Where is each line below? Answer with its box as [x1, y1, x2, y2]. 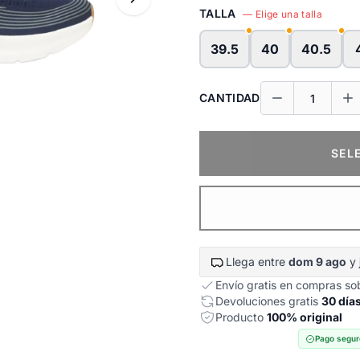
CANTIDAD [199, 91, 260, 104]
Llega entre [226, 255, 288, 268]
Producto [215, 310, 267, 324]
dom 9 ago [288, 255, 346, 268]
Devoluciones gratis [215, 294, 321, 308]
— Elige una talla [243, 8, 323, 20]
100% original [267, 310, 342, 324]
